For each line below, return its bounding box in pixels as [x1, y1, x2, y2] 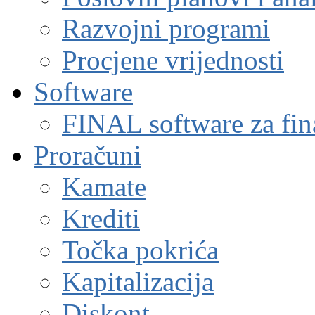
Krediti [62, 203, 140, 233]
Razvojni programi [62, 13, 270, 44]
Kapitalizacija [62, 266, 214, 297]
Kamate [62, 172, 146, 202]
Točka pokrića [62, 235, 219, 265]
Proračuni [34, 140, 141, 170]
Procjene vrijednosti [62, 45, 284, 75]
